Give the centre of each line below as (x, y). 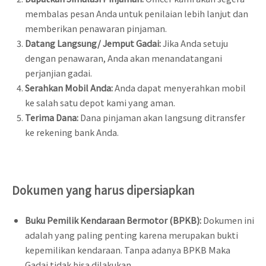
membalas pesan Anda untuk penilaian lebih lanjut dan (136, 13)
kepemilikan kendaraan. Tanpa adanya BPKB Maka (127, 249)
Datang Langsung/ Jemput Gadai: (94, 43)
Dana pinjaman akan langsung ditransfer (162, 117)
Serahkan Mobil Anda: (69, 87)
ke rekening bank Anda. (72, 132)
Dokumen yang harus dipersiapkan (103, 190)
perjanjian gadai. (58, 72)
